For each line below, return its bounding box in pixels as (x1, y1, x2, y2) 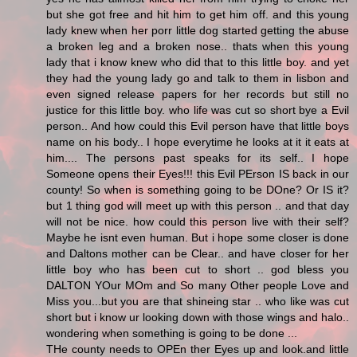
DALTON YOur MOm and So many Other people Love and (46, 279, 349, 292)
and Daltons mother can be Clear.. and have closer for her (46, 247, 349, 261)
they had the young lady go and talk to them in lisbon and (46, 72, 349, 85)
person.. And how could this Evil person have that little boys (46, 120, 349, 133)
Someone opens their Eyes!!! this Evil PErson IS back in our (46, 167, 349, 181)
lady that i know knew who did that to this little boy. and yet (46, 56, 349, 69)
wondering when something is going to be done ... (46, 327, 297, 340)
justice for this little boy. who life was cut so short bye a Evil (46, 104, 349, 117)
